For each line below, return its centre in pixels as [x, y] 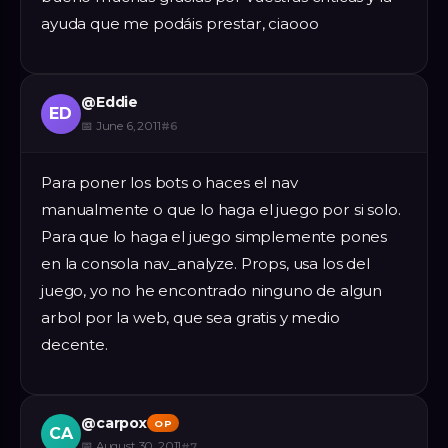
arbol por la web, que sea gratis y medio [190, 317]
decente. [74, 344]
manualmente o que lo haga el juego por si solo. [221, 209]
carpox [121, 422]
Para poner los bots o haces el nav [169, 182]
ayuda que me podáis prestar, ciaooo [180, 24]
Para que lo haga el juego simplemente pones [214, 236]
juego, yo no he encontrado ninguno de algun [212, 290]
